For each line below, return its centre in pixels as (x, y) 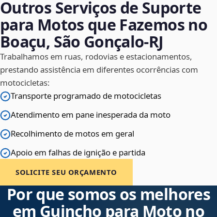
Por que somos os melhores (108, 194)
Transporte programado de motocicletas (86, 96)
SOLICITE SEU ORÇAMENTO (67, 172)
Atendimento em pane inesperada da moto (91, 115)
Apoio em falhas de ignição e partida (78, 153)
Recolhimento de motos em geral (72, 134)
